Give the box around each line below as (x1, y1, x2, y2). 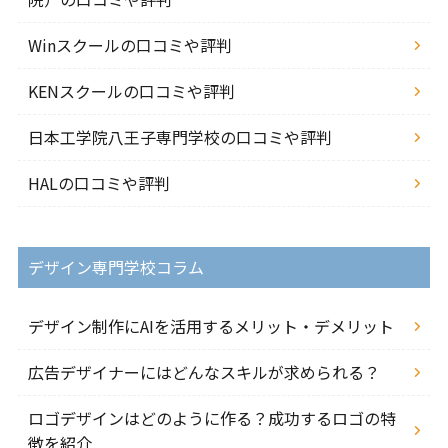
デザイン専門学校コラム (27, 255, 204, 279)
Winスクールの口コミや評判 (27, 33, 232, 57)
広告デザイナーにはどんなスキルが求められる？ (27, 360, 380, 384)
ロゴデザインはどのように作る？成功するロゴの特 (27, 406, 396, 430)
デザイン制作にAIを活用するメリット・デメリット (27, 314, 394, 338)
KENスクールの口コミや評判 (27, 79, 235, 103)
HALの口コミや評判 (27, 171, 170, 195)
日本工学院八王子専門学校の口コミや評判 (27, 125, 332, 149)
